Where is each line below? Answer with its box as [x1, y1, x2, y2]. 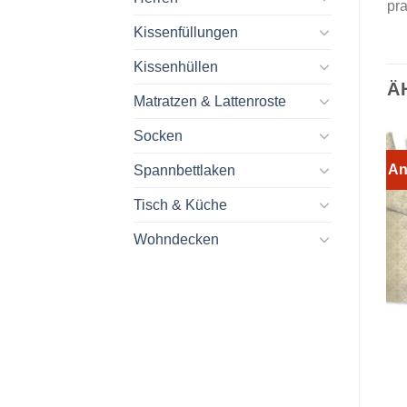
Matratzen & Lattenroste [134, 93, 286, 109]
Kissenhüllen [134, 58, 218, 74]
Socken [134, 127, 183, 144]
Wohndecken [134, 231, 219, 247]
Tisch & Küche [134, 196, 227, 213]
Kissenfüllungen [134, 24, 238, 40]
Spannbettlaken [134, 162, 235, 178]
